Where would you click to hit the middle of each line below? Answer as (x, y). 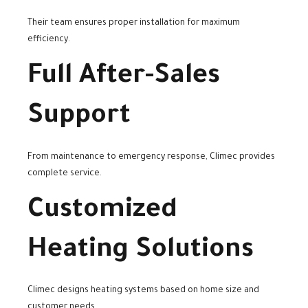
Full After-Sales (124, 77)
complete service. (65, 174)
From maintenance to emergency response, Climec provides (151, 157)
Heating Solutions (141, 251)
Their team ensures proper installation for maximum (134, 23)
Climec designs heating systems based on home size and (143, 291)
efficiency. (49, 40)
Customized (102, 211)
